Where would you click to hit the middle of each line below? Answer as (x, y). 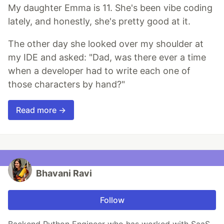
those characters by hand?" (66, 84)
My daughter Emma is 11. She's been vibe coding (110, 8)
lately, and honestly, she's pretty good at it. (99, 21)
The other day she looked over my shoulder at (106, 44)
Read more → (41, 110)
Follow (112, 200)
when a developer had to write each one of (99, 71)
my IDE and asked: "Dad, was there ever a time (107, 57)
